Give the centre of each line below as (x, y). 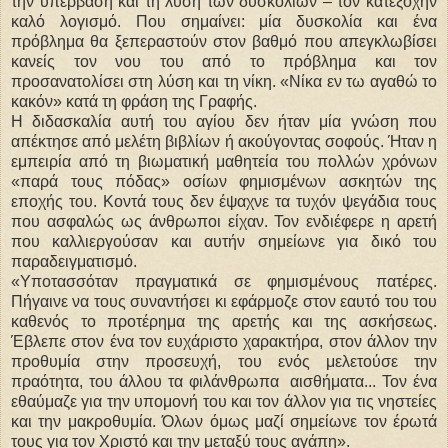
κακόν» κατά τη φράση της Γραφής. (134, 101)
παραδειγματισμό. (74, 261)
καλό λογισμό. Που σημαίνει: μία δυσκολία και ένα (224, 21)
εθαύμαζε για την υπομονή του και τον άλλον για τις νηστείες (224, 401)
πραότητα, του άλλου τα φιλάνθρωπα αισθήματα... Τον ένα (224, 381)
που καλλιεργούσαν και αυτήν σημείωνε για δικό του (224, 241)
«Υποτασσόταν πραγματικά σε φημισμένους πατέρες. (224, 281)
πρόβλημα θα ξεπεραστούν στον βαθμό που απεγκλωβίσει (224, 41)
